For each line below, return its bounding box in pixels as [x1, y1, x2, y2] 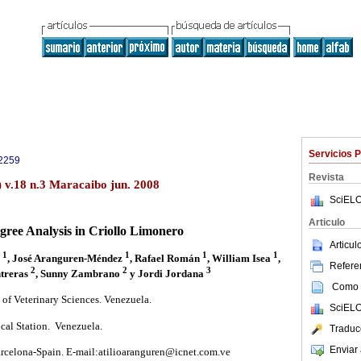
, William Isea [206, 251, 273, 264]
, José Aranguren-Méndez [6, 251, 125, 264]
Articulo [309, 217, 345, 228]
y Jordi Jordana [127, 267, 206, 280]
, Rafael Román [129, 251, 202, 264]
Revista [309, 172, 344, 183]
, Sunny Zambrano [35, 267, 122, 280]
